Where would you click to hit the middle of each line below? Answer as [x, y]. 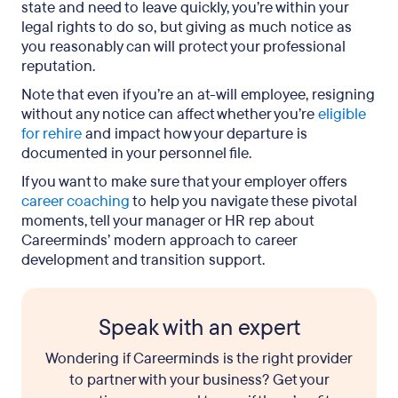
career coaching [76, 201]
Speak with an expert [199, 328]
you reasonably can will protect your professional [183, 47]
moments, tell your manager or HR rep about [167, 221]
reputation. [58, 66]
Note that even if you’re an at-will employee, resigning [198, 95]
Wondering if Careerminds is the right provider [199, 358]
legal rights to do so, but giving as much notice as [187, 27]
